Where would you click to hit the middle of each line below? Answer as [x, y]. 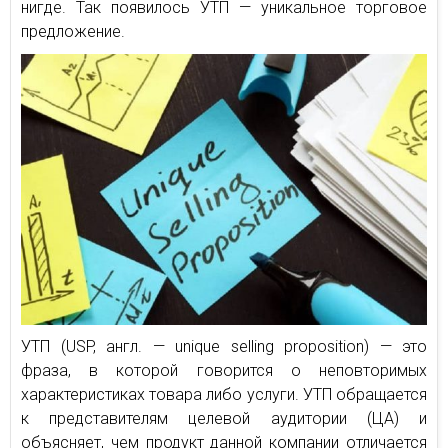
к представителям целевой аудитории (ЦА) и [224, 418]
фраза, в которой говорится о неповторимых [224, 370]
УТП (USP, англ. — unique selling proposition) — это [224, 346]
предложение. [73, 31]
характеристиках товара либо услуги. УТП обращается [224, 394]
